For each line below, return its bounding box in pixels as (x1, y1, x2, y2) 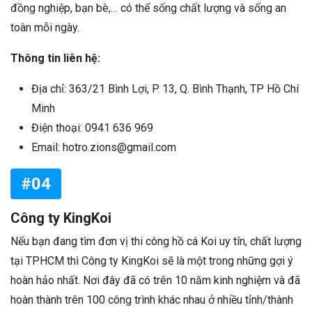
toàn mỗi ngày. (10, 21, 79, 35)
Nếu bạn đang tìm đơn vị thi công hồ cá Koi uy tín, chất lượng (10, 235, 302, 249)
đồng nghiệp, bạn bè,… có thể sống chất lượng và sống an (10, 1, 286, 15)
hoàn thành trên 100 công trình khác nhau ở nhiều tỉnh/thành (10, 293, 293, 307)
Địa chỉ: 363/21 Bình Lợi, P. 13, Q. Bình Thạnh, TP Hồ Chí (31, 82, 299, 96)
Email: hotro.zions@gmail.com (31, 141, 176, 155)
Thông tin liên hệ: (10, 52, 100, 65)
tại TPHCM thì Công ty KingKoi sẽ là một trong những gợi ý (10, 254, 293, 268)
